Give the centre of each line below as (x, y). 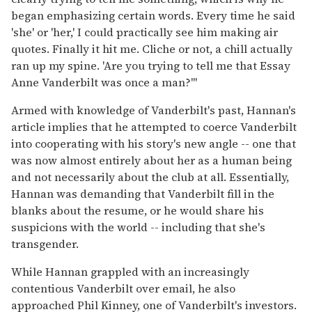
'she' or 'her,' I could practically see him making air (145, 32)
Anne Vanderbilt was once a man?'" (104, 82)
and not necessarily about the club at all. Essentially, (150, 177)
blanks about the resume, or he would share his (138, 210)
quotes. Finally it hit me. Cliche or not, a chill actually (152, 48)
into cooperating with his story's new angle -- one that (154, 143)
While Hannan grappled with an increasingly (130, 271)
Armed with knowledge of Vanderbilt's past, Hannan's (154, 110)
